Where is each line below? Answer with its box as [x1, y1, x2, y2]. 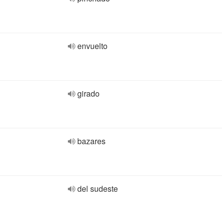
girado [77, 88, 100, 99]
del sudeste [77, 183, 118, 194]
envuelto [77, 40, 108, 52]
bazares [77, 135, 106, 147]
